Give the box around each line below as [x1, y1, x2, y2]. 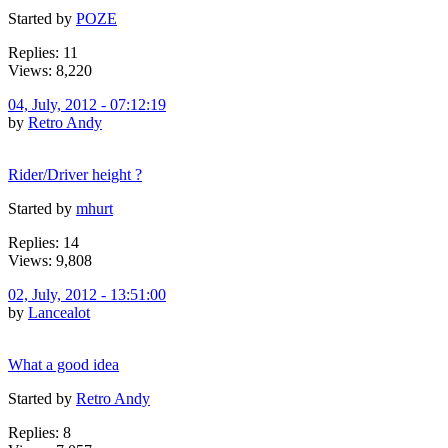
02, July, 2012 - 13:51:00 [8, 285, 166, 303]
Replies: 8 [8, 423, 71, 441]
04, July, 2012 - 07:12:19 [8, 95, 166, 113]
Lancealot [28, 303, 90, 321]
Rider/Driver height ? [8, 165, 142, 183]
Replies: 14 [8, 233, 79, 251]
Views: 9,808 [8, 251, 92, 269]
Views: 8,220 [8, 61, 92, 79]
